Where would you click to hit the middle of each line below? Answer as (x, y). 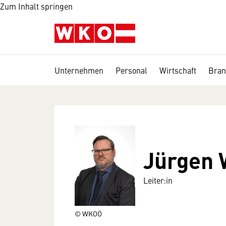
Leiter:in (158, 180)
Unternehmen (79, 70)
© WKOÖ (88, 213)
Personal (131, 70)
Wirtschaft (178, 70)
